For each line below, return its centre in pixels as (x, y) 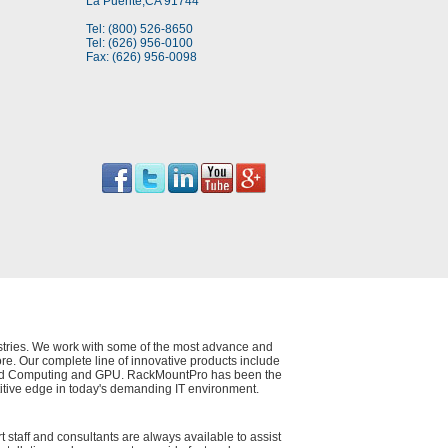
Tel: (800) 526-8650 (139, 29)
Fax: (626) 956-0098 (141, 57)
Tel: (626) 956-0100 (139, 43)
